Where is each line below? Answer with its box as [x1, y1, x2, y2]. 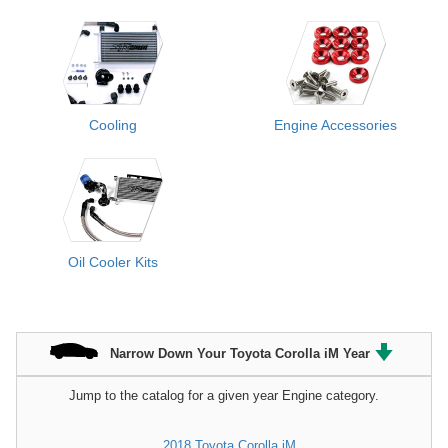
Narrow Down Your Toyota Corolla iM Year [110, 345, 370, 361]
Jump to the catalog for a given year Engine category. [69, 388, 379, 404]
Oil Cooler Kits [67, 254, 158, 271]
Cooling [88, 117, 137, 134]
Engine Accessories [274, 117, 397, 134]
